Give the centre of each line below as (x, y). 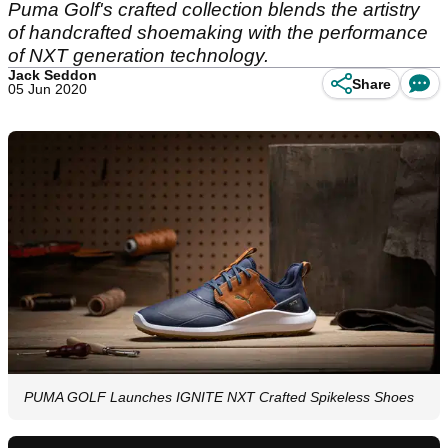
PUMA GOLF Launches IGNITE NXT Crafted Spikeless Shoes (219, 397)
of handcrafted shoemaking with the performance (218, 32)
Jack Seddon (52, 75)
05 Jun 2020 (47, 89)
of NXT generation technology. (138, 55)
